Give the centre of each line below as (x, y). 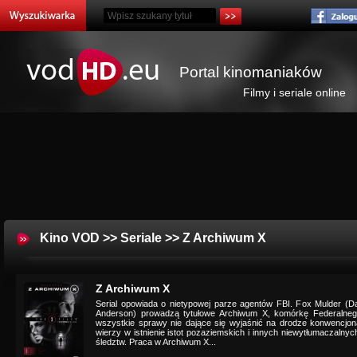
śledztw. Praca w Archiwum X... (156, 342)
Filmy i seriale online (294, 92)
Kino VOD (70, 238)
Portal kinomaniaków (251, 72)
